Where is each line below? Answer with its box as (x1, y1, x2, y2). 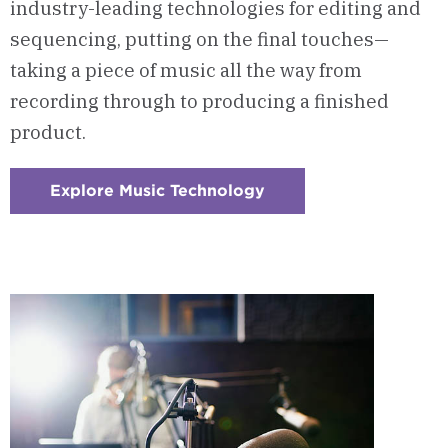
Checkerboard (265, 196, 381, 216)
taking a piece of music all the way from (10, 57, 362, 82)
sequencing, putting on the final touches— (10, 26, 389, 51)
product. (10, 119, 86, 144)
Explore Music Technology (50, 180, 265, 200)
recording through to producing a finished (10, 88, 389, 113)
